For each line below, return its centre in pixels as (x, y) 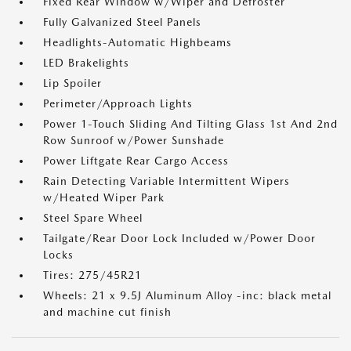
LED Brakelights (86, 63)
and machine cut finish (107, 312)
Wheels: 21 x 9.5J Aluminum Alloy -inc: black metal (187, 295)
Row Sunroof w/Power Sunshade (134, 140)
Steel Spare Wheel (93, 218)
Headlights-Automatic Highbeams (138, 42)
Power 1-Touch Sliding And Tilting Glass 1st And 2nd (190, 124)
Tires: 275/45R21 (92, 275)
